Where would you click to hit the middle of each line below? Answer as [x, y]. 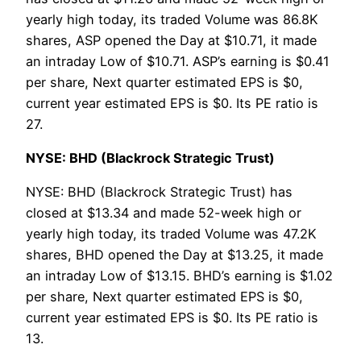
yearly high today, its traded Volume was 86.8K [172, 19]
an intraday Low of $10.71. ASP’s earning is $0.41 [178, 61]
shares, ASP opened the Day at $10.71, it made [171, 40]
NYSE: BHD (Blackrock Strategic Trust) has [159, 192]
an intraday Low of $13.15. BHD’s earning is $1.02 [179, 276]
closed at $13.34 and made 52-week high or [164, 213]
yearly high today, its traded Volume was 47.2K [171, 234]
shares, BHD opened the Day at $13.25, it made [174, 255]
